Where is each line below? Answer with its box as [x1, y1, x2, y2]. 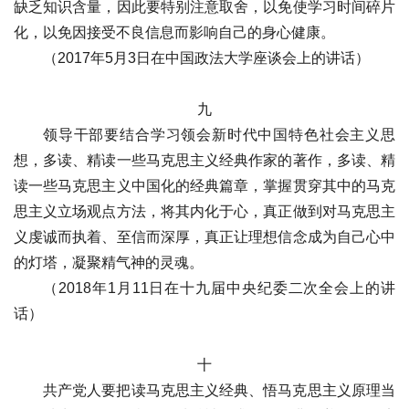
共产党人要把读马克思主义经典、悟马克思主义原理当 [43, 383, 395, 398]
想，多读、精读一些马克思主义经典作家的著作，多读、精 [14, 152, 395, 168]
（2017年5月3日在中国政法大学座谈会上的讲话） [43, 50, 370, 66]
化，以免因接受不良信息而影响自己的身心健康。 [14, 25, 335, 40]
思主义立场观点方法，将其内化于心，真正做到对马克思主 [14, 204, 395, 219]
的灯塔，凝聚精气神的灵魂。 [14, 255, 204, 270]
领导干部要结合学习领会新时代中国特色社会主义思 [43, 127, 395, 142]
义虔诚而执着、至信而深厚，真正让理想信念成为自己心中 [14, 229, 395, 245]
